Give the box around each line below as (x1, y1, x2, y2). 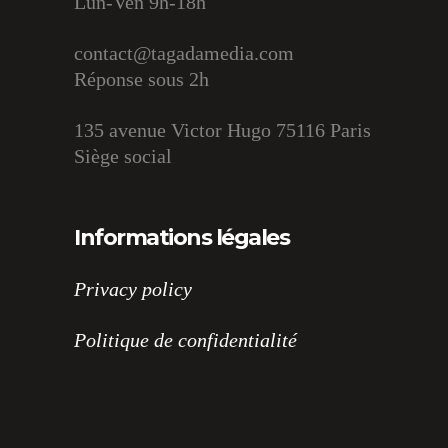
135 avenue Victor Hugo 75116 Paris (74, 119, 371, 141)
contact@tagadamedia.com (74, 42, 294, 64)
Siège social (74, 145, 172, 167)
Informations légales (74, 224, 289, 251)
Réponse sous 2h (74, 68, 209, 90)
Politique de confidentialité (74, 329, 297, 351)
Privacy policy (74, 278, 192, 300)
